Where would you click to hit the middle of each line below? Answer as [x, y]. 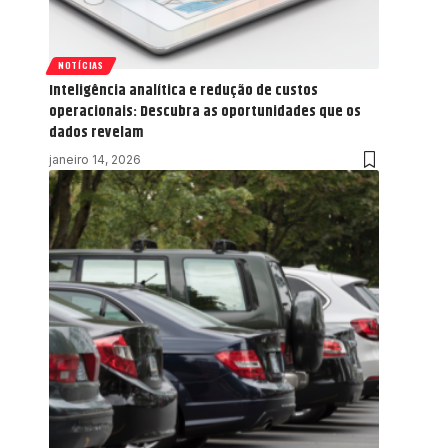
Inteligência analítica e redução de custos [183, 90]
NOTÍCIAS [81, 65]
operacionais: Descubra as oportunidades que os [205, 111]
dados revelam [96, 132]
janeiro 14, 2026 [95, 159]
